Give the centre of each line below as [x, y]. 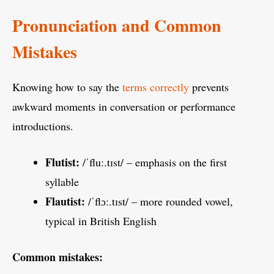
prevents [209, 87]
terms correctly [156, 87]
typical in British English [101, 221]
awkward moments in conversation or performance [124, 107]
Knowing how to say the [67, 87]
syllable [62, 182]
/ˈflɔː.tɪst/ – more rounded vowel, [159, 202]
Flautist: [65, 202]
